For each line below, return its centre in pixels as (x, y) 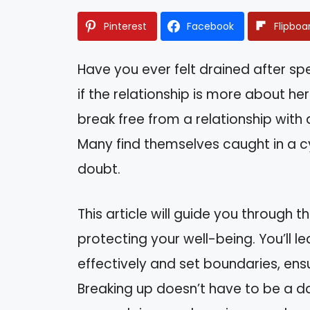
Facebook (210, 27)
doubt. (99, 170)
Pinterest (125, 27)
